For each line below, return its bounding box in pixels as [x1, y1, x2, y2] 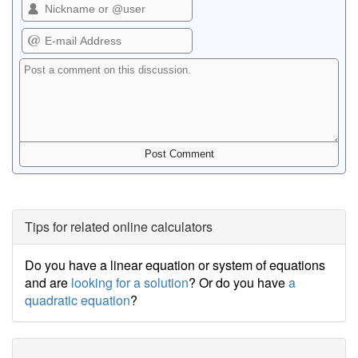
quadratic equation [25, 291, 130, 309]
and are [25, 273, 71, 292]
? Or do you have [189, 273, 288, 292]
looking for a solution [71, 273, 189, 292]
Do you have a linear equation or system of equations [25, 256, 325, 274]
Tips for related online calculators [25, 217, 213, 236]
